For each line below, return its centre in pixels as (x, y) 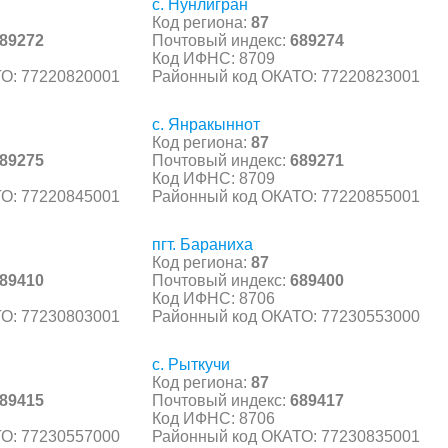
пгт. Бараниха (202, 244)
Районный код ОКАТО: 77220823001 (286, 76)
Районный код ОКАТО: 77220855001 (286, 196)
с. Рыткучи (191, 364)
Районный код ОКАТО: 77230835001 (286, 436)
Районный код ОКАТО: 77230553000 (286, 316)
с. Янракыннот (206, 124)
